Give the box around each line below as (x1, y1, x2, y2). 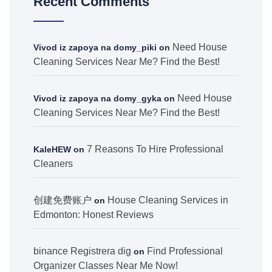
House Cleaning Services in (107, 195, 228, 205)
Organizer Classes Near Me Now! (33, 260, 178, 271)
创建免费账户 (33, 195, 92, 205)
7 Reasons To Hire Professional (87, 144, 223, 154)
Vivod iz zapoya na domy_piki (33, 42, 157, 52)
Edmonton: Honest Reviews (33, 209, 154, 220)
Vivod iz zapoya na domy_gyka (33, 93, 161, 103)
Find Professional (147, 246, 223, 256)
